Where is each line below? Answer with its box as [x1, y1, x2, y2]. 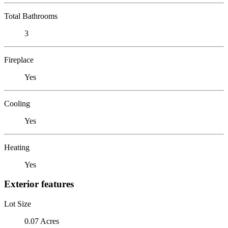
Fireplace [4, 55, 34, 64]
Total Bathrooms [4, 11, 58, 20]
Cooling [4, 99, 30, 108]
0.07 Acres [24, 216, 59, 225]
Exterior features [4, 179, 74, 190]
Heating [4, 142, 30, 152]
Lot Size [4, 199, 31, 208]
